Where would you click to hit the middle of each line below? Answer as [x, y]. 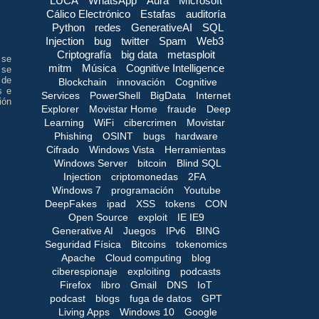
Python [68, 28]
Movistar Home [123, 109]
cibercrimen [150, 123]
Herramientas [195, 150]
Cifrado [63, 150]
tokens [180, 204]
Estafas [158, 14]
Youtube [202, 190]
